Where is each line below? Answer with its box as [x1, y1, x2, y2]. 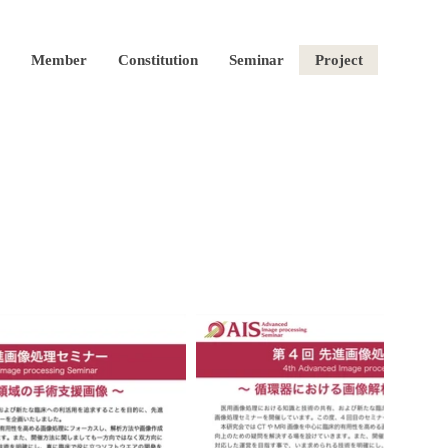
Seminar [229, 52, 284, 68]
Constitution [118, 52, 198, 68]
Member [31, 52, 87, 68]
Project [315, 52, 363, 68]
